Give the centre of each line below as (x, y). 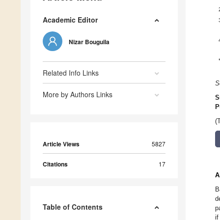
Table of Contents (73, 207)
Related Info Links (71, 73)
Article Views (61, 144)
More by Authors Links (78, 95)
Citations (55, 164)
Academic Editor (70, 20)
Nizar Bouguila (89, 42)
